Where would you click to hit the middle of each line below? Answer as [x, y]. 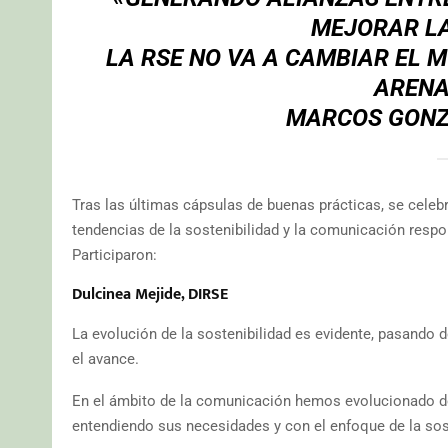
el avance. [105, 358]
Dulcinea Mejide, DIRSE [150, 294]
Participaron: [114, 254]
